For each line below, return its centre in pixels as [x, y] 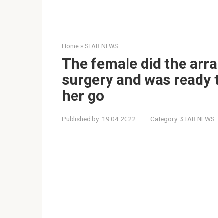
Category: [164, 118]
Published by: [81, 118]
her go [83, 95]
